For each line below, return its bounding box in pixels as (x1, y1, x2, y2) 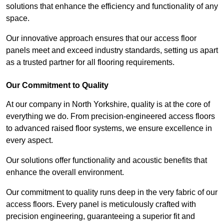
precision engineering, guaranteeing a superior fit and (6, 212, 195, 221)
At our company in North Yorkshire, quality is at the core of (6, 100, 210, 109)
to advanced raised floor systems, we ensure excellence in (6, 124, 212, 133)
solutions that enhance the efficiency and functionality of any (6, 2, 218, 11)
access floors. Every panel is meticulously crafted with (6, 200, 196, 209)
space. (6, 14, 31, 23)
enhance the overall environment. (6, 168, 124, 177)
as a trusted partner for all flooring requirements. (6, 58, 174, 67)
